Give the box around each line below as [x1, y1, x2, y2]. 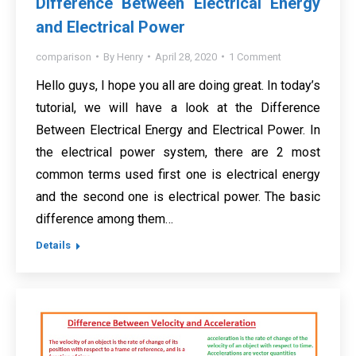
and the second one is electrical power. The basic [36, 188, 320, 204]
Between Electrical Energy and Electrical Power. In [36, 122, 320, 137]
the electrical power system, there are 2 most [36, 144, 320, 160]
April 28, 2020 [155, 50, 217, 63]
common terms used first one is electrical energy [36, 166, 320, 182]
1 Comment [229, 50, 281, 63]
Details [36, 238, 71, 251]
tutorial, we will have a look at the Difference [36, 99, 320, 115]
